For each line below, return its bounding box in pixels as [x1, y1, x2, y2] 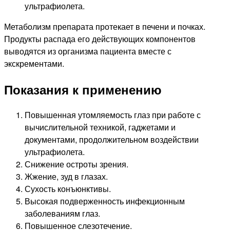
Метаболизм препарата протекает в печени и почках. [4, 21, 205, 33]
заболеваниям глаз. [25, 207, 100, 219]
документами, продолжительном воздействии [25, 133, 199, 145]
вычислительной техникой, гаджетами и [25, 121, 176, 133]
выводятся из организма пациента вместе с [4, 45, 171, 57]
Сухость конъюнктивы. [25, 182, 111, 195]
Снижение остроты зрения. [25, 158, 128, 170]
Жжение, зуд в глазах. [25, 170, 108, 182]
